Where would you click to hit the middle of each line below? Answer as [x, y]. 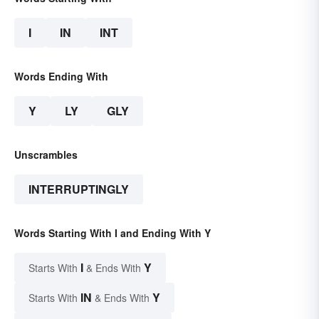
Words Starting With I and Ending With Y [113, 233]
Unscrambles [46, 155]
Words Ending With [61, 77]
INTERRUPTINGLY [79, 189]
